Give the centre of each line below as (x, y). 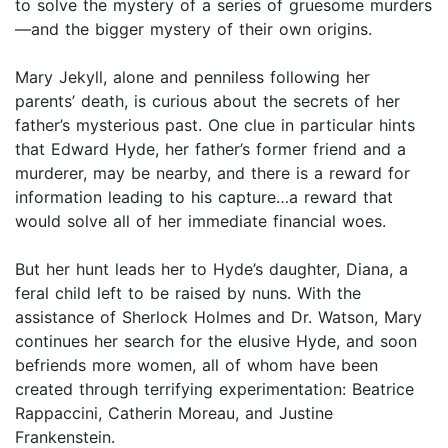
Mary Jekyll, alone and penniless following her (192, 77)
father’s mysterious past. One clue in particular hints (215, 125)
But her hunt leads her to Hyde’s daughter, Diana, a (211, 269)
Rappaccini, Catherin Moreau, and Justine (174, 413)
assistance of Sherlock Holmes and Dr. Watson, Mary (218, 317)
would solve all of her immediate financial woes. (200, 221)
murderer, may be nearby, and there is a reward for (212, 173)
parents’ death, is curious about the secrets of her (207, 101)
